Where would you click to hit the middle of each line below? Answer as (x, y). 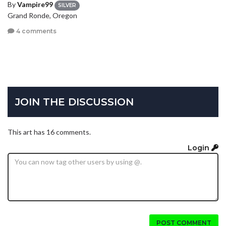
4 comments (36, 31)
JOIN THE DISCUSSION (74, 102)
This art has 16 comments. (49, 132)
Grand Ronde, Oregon (42, 15)
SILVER (67, 5)
